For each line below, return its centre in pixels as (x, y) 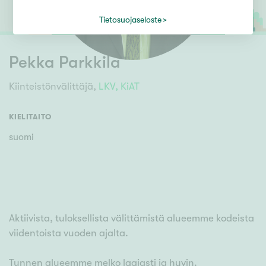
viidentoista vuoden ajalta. (69, 233)
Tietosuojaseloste (130, 20)
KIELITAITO (30, 117)
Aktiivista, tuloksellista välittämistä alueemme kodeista (132, 218)
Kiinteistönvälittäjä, (53, 86)
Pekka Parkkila (65, 62)
